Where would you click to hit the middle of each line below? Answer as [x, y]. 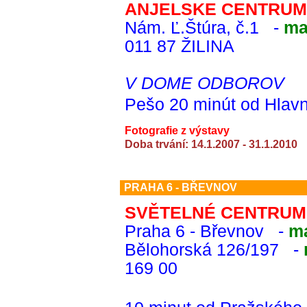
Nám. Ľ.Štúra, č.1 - [204, 28]
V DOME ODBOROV [205, 83]
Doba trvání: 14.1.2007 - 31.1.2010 [211, 144]
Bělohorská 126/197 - [214, 250]
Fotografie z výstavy [177, 131]
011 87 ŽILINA [180, 46]
